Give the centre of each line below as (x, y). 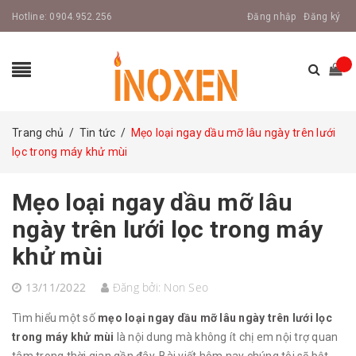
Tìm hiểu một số (55, 318)
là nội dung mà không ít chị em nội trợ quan (226, 337)
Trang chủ (38, 133)
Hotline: (31, 17)
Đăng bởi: (137, 287)
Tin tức (97, 133)
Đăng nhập (272, 17)
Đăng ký (322, 17)
